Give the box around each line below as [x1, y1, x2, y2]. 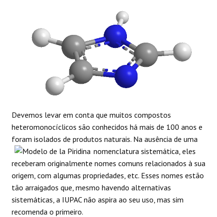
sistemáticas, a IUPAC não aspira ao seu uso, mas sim [12, 194, 184, 204]
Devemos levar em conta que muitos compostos [12, 109, 171, 120]
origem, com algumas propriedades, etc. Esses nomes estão [12, 170, 204, 180]
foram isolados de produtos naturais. [12, 134, 133, 144]
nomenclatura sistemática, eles [93, 146, 196, 156]
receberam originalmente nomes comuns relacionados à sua [12, 158, 205, 168]
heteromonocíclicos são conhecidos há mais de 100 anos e [12, 122, 202, 132]
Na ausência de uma [133, 134, 198, 144]
